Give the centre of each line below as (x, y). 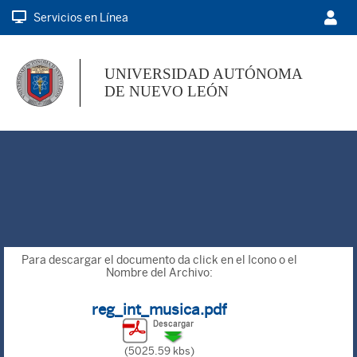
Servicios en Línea (81, 17)
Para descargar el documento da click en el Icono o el (160, 260)
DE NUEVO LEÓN (167, 91)
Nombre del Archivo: (160, 273)
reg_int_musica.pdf (160, 309)
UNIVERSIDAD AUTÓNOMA (204, 74)
